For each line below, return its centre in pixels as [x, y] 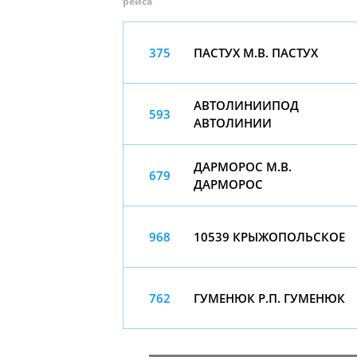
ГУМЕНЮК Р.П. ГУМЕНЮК [269, 298]
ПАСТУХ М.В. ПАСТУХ [256, 53]
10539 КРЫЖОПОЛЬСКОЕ [269, 237]
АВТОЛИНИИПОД [246, 105]
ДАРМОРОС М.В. [243, 167]
